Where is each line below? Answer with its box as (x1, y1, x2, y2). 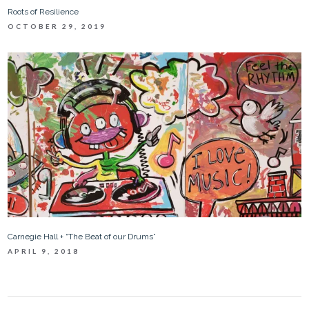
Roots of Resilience (8, 6, 79, 17)
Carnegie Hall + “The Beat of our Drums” (8, 231, 157, 241)
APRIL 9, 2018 (8, 246, 80, 255)
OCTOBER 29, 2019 (8, 21, 107, 30)
